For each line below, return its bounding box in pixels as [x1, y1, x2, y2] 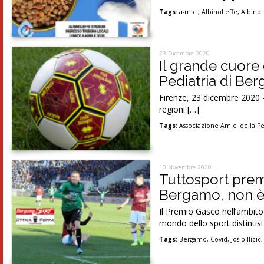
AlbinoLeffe [202, 8, 238, 16]
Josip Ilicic [231, 235, 262, 243]
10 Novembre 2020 [159, 163, 212, 171]
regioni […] [159, 104, 200, 115]
